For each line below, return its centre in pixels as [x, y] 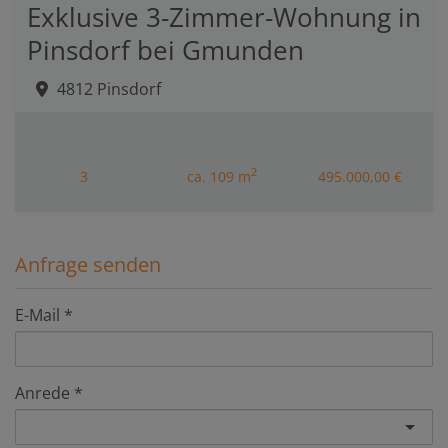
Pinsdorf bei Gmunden [165, 49]
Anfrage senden [88, 264]
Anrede [42, 392]
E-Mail [37, 314]
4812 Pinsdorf [109, 88]
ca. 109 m [218, 176]
